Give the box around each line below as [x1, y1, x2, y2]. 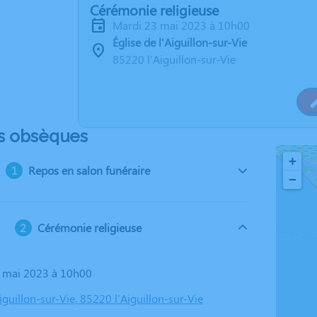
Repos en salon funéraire [28, 163, 151, 178]
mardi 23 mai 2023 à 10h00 [122, 18, 250, 33]
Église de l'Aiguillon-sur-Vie [113, 35, 247, 50]
